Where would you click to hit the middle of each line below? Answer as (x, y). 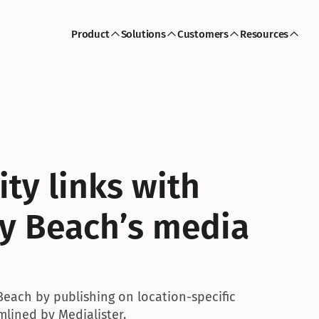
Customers (203, 34)
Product (90, 34)
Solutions (143, 34)
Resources (265, 34)
